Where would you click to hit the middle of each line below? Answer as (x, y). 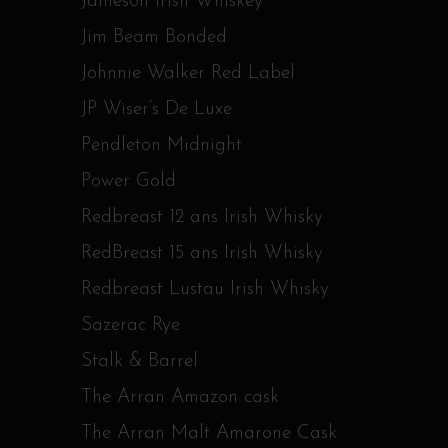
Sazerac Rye (130, 325)
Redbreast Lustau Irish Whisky (205, 289)
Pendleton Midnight (161, 145)
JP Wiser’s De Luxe (156, 109)
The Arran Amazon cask (180, 397)
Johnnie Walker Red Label (188, 73)
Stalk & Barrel (139, 361)
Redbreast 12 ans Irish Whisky (202, 217)
